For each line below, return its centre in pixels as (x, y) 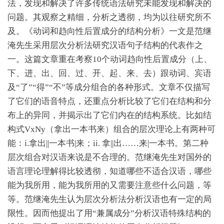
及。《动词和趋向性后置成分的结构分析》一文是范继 (109, 31)
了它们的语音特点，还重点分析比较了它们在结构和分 (109, 101)
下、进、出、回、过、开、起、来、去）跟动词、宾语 (109, 73)
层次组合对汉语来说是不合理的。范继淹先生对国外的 (109, 157)
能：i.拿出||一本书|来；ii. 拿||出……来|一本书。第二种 (108, 143)
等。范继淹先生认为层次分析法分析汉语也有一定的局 (109, 199)
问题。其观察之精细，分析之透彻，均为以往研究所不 (109, 17)
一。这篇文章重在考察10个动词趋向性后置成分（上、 (110, 59)
